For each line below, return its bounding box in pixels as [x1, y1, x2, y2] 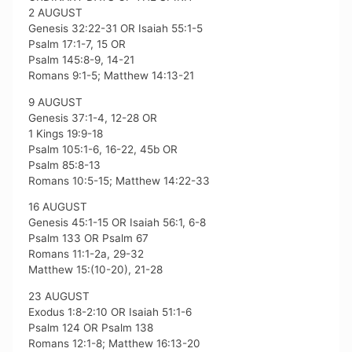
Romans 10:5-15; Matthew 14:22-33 [28, 174, 211, 187]
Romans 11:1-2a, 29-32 [28, 247, 145, 261]
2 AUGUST [28, 6, 83, 20]
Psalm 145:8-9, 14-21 [28, 53, 135, 67]
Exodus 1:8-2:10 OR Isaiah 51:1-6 [28, 305, 192, 318]
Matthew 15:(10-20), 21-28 [28, 263, 163, 277]
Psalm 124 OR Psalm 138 [28, 321, 154, 334]
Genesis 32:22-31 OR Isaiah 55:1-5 [28, 22, 203, 35]
